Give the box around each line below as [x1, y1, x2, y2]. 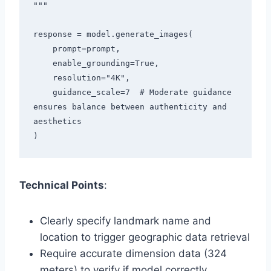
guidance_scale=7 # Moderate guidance [33, 88, 53, 97]
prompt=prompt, [33, 44, 53, 54]
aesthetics [33, 117, 82, 126]
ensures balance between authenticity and [33, 102, 227, 112]
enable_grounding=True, [33, 59, 53, 68]
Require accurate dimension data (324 [40, 247, 227, 260]
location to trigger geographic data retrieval [40, 230, 250, 243]
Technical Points [19, 178, 104, 191]
